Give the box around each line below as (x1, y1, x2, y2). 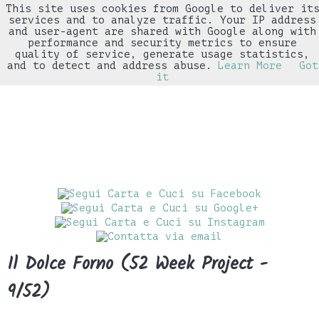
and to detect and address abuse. (6, 60, 212, 71)
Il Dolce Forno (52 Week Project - (7, 250, 268, 278)
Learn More (217, 60, 282, 71)
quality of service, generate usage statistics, (15, 48, 310, 60)
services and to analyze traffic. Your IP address (9, 14, 316, 26)
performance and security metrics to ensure (28, 37, 297, 48)
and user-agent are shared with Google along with (9, 26, 316, 37)
